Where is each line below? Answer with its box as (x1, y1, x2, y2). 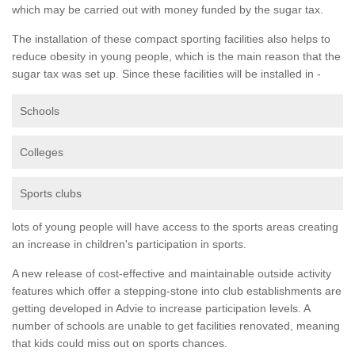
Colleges (20, 145, 63, 158)
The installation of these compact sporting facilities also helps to (12, 32, 330, 45)
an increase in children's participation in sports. (12, 237, 246, 250)
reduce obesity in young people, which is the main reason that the (12, 49, 341, 63)
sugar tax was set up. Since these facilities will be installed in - (12, 67, 321, 80)
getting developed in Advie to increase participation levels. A (12, 301, 310, 315)
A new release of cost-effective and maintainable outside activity (12, 266, 331, 280)
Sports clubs (20, 186, 82, 200)
